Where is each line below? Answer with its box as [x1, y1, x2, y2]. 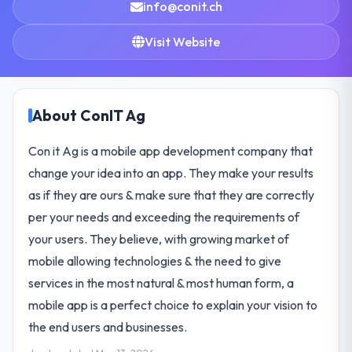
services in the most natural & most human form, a [28, 274, 295, 291]
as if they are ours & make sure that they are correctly [28, 186, 315, 203]
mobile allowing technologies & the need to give [28, 252, 282, 269]
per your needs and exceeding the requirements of [28, 208, 300, 225]
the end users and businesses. [28, 318, 188, 335]
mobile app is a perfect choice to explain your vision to [28, 296, 318, 313]
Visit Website [145, 33, 220, 49]
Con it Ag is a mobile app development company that [28, 142, 313, 159]
